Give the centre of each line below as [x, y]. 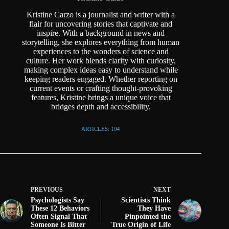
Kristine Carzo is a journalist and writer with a [101, 15]
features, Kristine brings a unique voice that [101, 97]
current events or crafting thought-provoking [101, 88]
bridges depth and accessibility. [101, 107]
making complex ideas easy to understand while [101, 70]
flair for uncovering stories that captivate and [101, 24]
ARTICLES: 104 [101, 129]
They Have [154, 208]
